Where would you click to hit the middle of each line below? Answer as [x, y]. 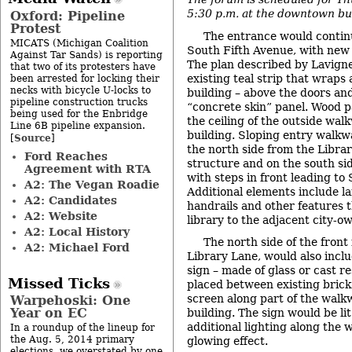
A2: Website [60, 216]
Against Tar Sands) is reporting [86, 55]
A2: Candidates [70, 200]
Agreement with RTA [87, 169]
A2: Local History [77, 231]
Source [33, 137]
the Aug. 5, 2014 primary [72, 339]
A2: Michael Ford [77, 247]
